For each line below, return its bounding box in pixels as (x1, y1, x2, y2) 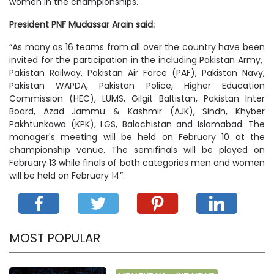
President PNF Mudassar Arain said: (9, 18, 155, 31)
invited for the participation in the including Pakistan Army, (9, 54, 265, 67)
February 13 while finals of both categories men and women (9, 157, 265, 169)
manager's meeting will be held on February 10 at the (9, 131, 265, 144)
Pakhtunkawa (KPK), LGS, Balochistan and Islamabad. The (9, 118, 265, 131)
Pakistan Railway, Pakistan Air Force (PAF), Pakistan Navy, (9, 67, 265, 80)
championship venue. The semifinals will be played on (9, 144, 265, 157)
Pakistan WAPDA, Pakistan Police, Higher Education (9, 80, 265, 92)
